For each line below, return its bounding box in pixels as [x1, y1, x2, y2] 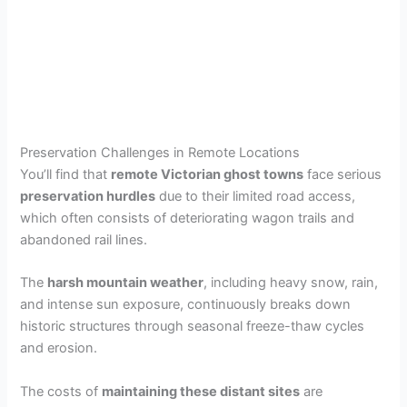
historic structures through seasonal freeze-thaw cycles [20, 318, 365, 335]
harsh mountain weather [47, 274, 204, 292]
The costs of [20, 382, 103, 400]
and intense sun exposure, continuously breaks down [20, 296, 352, 313]
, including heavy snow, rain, [203, 274, 379, 292]
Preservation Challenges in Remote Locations [20, 144, 301, 161]
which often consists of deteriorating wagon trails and [20, 209, 355, 226]
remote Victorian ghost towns [111, 165, 304, 183]
